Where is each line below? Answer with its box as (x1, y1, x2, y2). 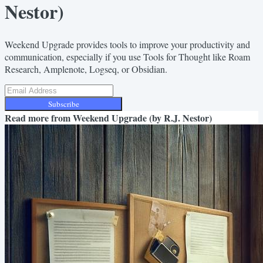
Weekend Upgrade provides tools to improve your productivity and (5, 38, 250, 50)
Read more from (5, 110, 73, 124)
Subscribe (48, 98, 79, 109)
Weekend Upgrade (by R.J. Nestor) (73, 110, 212, 124)
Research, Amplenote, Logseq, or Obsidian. (5, 62, 167, 75)
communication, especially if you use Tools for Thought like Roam (5, 50, 250, 63)
